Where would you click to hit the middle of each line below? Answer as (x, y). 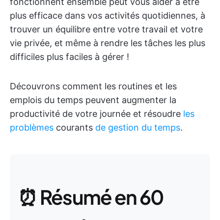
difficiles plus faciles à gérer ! (69, 57)
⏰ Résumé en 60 (91, 197)
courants (74, 127)
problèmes (32, 127)
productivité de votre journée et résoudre (96, 114)
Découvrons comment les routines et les (93, 86)
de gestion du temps (138, 127)
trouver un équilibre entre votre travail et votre (106, 29)
